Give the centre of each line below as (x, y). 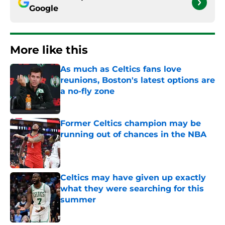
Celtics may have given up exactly (133, 178)
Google (44, 9)
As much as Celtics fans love (121, 69)
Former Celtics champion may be (131, 124)
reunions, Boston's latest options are (138, 80)
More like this (49, 50)
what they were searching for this (132, 189)
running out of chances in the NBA (133, 135)
